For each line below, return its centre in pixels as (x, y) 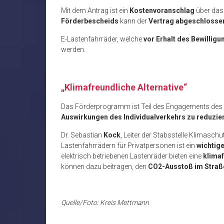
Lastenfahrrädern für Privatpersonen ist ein (129, 145)
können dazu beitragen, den (104, 166)
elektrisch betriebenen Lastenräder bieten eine (132, 156)
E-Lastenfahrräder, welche (102, 39)
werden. (73, 49)
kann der (133, 21)
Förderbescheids (90, 21)
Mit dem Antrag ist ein (95, 10)
